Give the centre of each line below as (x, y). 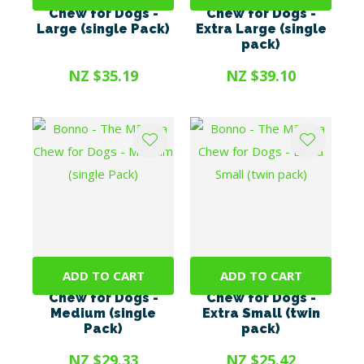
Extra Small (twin (261, 313)
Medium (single (103, 313)
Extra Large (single (261, 29)
